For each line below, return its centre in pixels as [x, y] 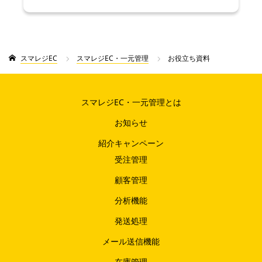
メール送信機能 [131, 242]
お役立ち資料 [189, 58]
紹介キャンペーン [131, 143]
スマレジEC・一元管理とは [131, 102]
